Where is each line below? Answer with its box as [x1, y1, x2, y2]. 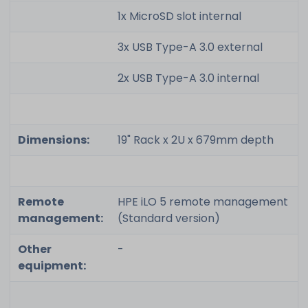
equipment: [17, 257, 86, 274]
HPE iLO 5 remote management [117, 193, 288, 210]
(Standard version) [117, 210, 220, 226]
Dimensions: [17, 131, 89, 148]
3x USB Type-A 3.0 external [117, 38, 263, 55]
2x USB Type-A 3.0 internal [117, 69, 259, 86]
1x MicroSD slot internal [117, 8, 241, 24]
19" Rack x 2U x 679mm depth [117, 131, 274, 148]
